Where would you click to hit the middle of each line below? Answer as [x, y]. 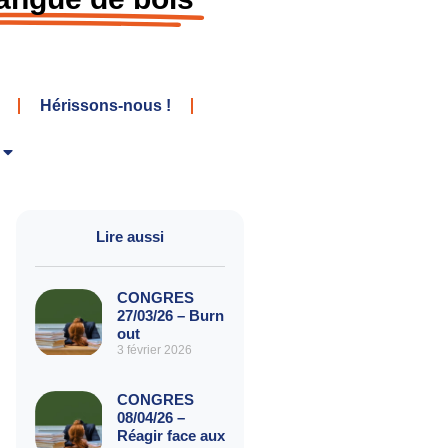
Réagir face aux [170, 435]
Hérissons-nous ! [105, 105]
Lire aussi [130, 236]
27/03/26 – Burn [170, 315]
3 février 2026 [154, 349]
